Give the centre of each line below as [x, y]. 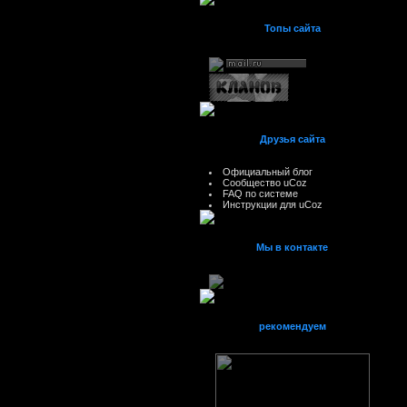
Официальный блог [267, 172]
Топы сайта [292, 28]
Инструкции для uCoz [272, 204]
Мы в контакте [292, 247]
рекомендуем [292, 326]
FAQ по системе [260, 194]
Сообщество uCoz [264, 183]
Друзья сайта [292, 139]
